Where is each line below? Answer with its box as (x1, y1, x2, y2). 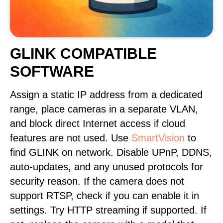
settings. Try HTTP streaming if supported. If (10, 205, 207, 216)
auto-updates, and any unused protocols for (10, 161, 203, 172)
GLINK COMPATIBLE (10, 45, 157, 62)
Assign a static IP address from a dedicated (10, 89, 203, 100)
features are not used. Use (10, 132, 131, 143)
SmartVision (131, 132, 185, 143)
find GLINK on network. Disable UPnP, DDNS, (10, 147, 212, 158)
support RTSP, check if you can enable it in (10, 190, 199, 201)
